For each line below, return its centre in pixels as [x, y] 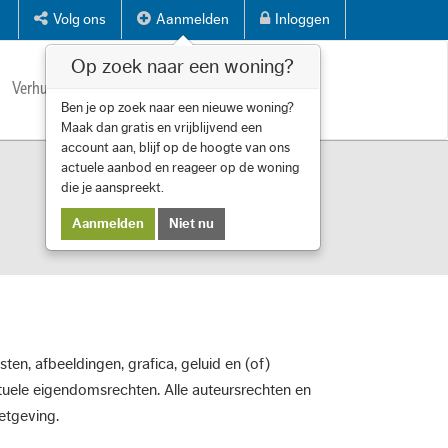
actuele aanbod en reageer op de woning [179, 168]
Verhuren [40, 88]
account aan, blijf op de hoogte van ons [175, 148]
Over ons [210, 88]
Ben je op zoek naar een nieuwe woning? [177, 108]
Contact [292, 88]
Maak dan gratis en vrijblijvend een [161, 128]
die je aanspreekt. [112, 188]
